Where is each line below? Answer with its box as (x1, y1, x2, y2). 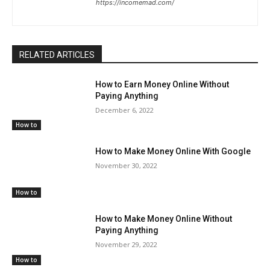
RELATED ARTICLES (19, 49, 95, 60)
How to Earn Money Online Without (95, 79, 230, 89)
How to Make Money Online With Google (95, 146, 251, 157)
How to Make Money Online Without (95, 214, 233, 224)
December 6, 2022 (95, 105, 154, 115)
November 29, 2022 (95, 240, 158, 250)
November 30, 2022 (95, 161, 158, 171)
